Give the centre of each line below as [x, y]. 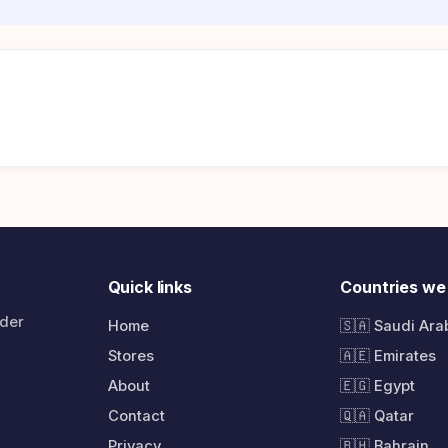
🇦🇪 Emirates [388, 355]
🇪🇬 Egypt [378, 385]
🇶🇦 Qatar [377, 415]
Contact [136, 415]
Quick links [149, 286]
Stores [130, 355]
